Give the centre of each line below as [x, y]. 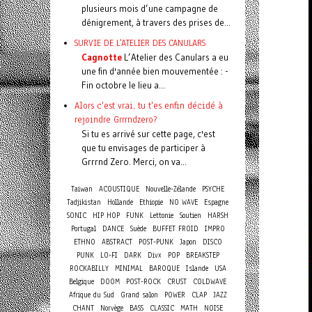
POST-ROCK [143, 282]
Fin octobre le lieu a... [123, 85]
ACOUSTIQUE [119, 189]
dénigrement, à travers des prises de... [156, 22]
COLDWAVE [210, 282]
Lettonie [162, 216]
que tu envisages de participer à [143, 148]
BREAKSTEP [202, 255]
